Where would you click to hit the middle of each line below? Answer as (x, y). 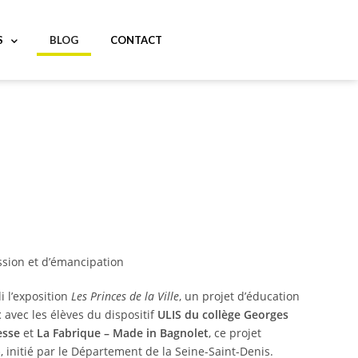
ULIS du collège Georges (223, 314)
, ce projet (235, 333)
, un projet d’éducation (239, 296)
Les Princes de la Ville (125, 296)
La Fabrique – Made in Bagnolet (123, 333)
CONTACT (136, 40)
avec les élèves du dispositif (80, 314)
